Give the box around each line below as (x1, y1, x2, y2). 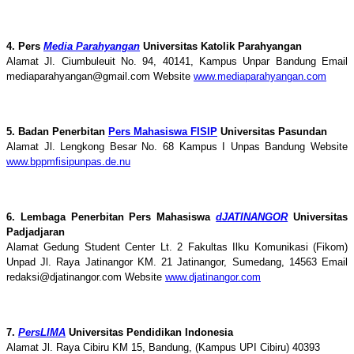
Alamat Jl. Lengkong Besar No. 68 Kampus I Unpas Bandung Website (6, 140, 348, 153)
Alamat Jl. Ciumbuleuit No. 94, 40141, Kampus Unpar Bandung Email (6, 55, 348, 67)
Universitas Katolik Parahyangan (140, 40, 302, 52)
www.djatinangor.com (165, 270, 261, 283)
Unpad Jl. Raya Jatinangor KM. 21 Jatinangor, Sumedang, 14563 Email (6, 255, 348, 268)
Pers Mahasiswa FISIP (108, 125, 217, 137)
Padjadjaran (6, 225, 65, 238)
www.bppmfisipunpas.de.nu (6, 155, 130, 168)
